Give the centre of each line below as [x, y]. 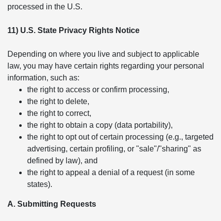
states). [40, 184]
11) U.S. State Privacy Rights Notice [74, 30]
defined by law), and [62, 161]
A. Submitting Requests [52, 204]
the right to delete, [58, 101]
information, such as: [43, 78]
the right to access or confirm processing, [98, 90]
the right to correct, [59, 113]
